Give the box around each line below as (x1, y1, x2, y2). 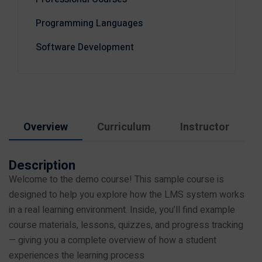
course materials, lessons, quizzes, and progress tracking (9, 218, 243, 232)
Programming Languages (36, 16, 143, 30)
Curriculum (97, 119, 151, 135)
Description (9, 156, 75, 175)
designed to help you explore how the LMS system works (9, 188, 244, 202)
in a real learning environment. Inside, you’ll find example (9, 203, 235, 217)
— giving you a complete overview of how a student (9, 233, 216, 247)
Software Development (36, 40, 134, 54)
